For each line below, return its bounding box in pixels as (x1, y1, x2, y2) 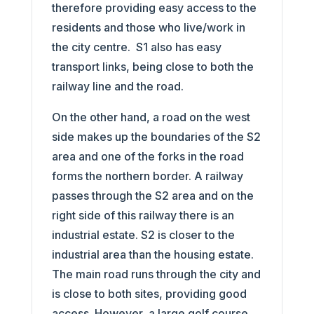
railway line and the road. (51, 78, 186, 93)
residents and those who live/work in (51, 20, 245, 34)
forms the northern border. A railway (51, 168, 243, 183)
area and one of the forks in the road (51, 149, 244, 163)
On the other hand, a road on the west (51, 109, 250, 124)
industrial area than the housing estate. (51, 247, 254, 261)
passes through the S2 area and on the (51, 188, 254, 203)
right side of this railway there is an (51, 207, 234, 222)
